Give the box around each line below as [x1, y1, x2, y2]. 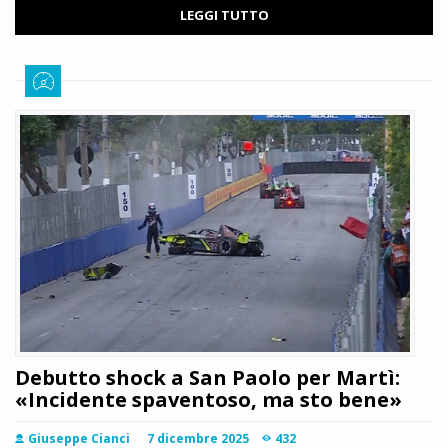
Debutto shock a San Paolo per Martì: [15, 364, 400, 392]
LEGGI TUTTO [179, 6, 269, 25]
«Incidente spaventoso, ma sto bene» [15, 386, 402, 414]
